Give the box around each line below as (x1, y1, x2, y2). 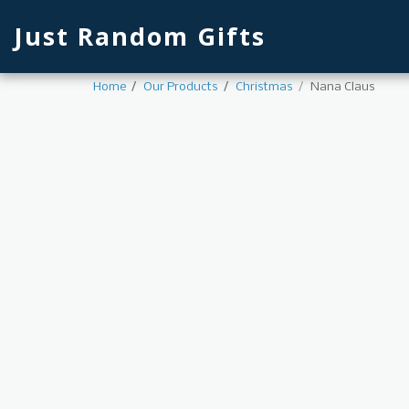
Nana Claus (310, 80, 375, 94)
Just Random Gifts (14, 19, 266, 53)
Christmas (236, 80, 293, 94)
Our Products (143, 80, 218, 94)
